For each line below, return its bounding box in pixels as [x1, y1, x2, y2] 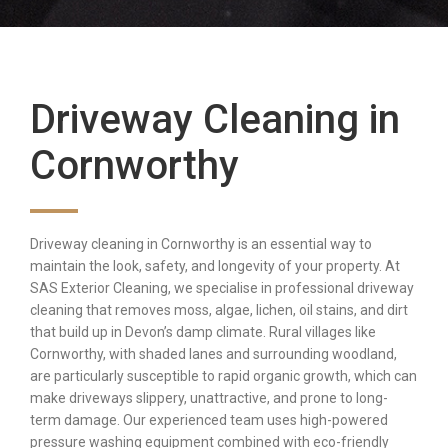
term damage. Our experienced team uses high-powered [30, 412, 388, 429]
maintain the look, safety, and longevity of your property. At [30, 258, 400, 275]
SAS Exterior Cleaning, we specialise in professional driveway [30, 280, 414, 297]
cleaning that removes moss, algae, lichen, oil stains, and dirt [30, 302, 408, 319]
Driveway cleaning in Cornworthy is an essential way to [30, 236, 372, 253]
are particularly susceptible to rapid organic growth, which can [30, 368, 417, 385]
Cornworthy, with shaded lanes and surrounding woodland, [30, 346, 397, 363]
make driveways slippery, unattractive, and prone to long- [30, 390, 388, 407]
